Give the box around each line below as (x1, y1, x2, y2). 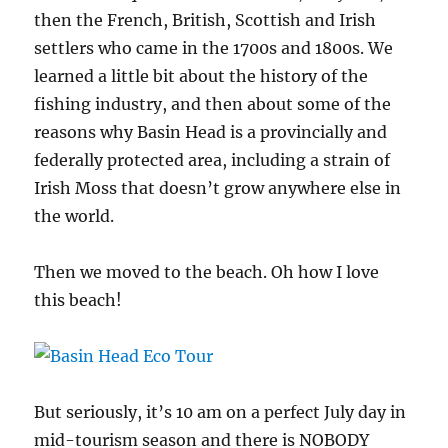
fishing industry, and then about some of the (34, 94, 392, 115)
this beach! (34, 290, 123, 311)
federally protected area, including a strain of (34, 150, 391, 171)
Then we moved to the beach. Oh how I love (34, 262, 380, 283)
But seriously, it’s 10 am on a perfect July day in (34, 402, 407, 423)
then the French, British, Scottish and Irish (34, 10, 377, 31)
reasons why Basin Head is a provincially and (34, 122, 388, 143)
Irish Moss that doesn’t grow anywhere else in (34, 178, 402, 199)
